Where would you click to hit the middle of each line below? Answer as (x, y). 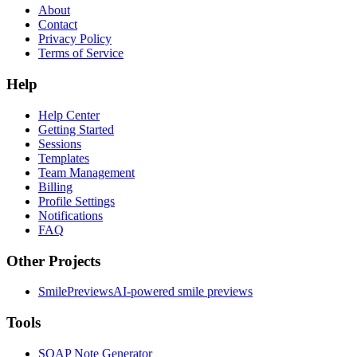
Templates (64, 158)
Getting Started (76, 129)
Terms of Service (81, 53)
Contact (58, 25)
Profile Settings (76, 201)
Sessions (60, 143)
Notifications (71, 215)
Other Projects (53, 261)
